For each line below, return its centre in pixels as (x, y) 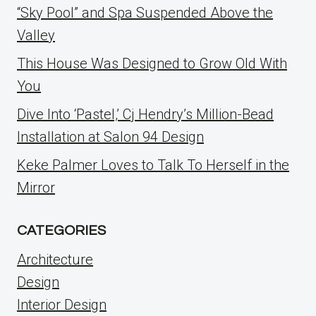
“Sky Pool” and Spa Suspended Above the (145, 13)
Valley (36, 36)
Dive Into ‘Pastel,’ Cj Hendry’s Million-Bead (145, 115)
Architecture (55, 260)
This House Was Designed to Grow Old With (152, 64)
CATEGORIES (61, 231)
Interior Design (62, 305)
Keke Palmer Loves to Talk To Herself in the (153, 165)
